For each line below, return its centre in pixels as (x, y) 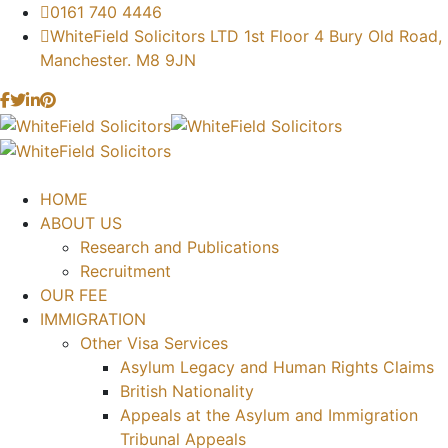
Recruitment (125, 271)
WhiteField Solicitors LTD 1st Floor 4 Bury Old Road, (246, 36)
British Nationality (187, 391)
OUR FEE (74, 295)
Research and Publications (179, 247)
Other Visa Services (154, 343)
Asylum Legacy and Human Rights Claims (277, 367)
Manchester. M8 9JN (118, 60)
